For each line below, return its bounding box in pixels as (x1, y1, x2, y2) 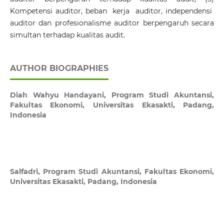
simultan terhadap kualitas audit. (9, 30, 125, 40)
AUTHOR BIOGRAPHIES (9, 63, 108, 73)
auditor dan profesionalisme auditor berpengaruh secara (9, 18, 214, 28)
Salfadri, (9, 167, 43, 176)
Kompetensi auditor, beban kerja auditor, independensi (9, 6, 214, 16)
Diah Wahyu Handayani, (9, 90, 111, 100)
